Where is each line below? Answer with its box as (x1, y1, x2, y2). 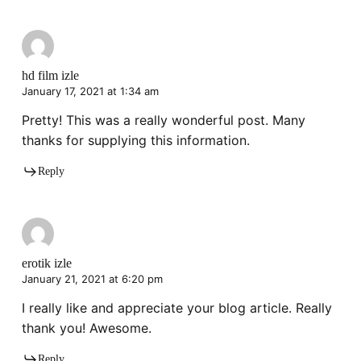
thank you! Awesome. (21, 320, 151, 337)
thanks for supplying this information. (21, 132, 250, 149)
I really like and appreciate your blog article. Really (21, 300, 332, 317)
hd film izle (21, 68, 79, 83)
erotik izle (21, 256, 72, 271)
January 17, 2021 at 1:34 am (21, 85, 159, 98)
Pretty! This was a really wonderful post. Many (21, 112, 305, 129)
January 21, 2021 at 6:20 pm (21, 272, 163, 286)
